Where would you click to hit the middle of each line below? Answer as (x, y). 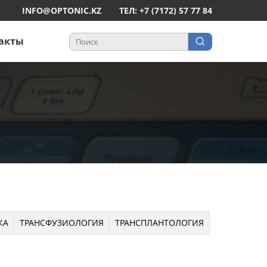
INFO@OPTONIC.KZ (62, 10)
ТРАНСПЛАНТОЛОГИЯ (159, 222)
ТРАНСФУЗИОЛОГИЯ (61, 222)
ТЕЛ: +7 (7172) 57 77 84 (166, 10)
